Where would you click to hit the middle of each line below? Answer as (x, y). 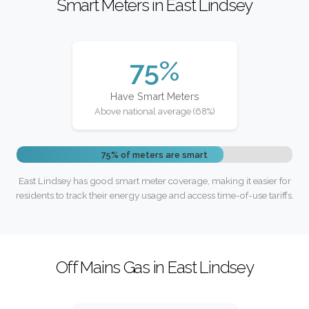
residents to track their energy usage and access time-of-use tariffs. (154, 196)
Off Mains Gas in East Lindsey (154, 267)
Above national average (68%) (154, 111)
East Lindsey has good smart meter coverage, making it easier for (154, 181)
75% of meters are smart (154, 154)
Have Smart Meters (154, 96)
